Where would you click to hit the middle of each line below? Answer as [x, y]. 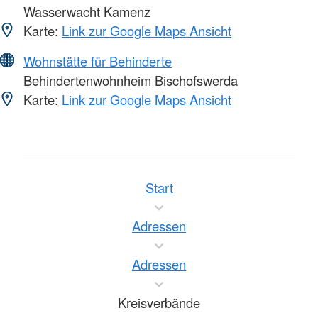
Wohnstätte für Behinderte [98, 61]
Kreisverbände [159, 303]
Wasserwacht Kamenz [85, 12]
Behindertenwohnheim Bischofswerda [129, 81]
